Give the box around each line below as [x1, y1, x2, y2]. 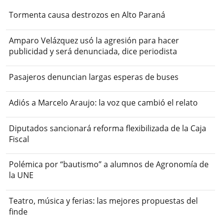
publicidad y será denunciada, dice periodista [9, 46, 178, 57]
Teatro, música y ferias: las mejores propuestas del [9, 195, 198, 207]
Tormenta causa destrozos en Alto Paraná [9, 9, 166, 21]
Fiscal [9, 133, 30, 145]
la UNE [9, 170, 34, 181]
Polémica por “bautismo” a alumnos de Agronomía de [9, 159, 209, 170]
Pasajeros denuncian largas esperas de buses [9, 72, 179, 83]
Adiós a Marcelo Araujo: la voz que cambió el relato [9, 97, 198, 108]
